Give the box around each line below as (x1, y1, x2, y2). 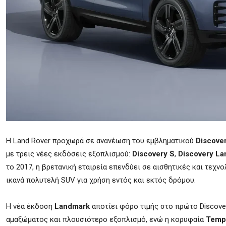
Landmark (54, 202, 90, 211)
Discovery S (132, 149, 175, 158)
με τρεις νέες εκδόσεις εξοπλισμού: (6, 149, 132, 158)
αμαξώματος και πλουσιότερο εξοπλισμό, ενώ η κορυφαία (6, 215, 206, 224)
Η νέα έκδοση (6, 202, 54, 211)
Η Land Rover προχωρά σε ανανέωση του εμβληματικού (6, 136, 196, 145)
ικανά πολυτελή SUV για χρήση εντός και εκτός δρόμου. (6, 176, 196, 185)
